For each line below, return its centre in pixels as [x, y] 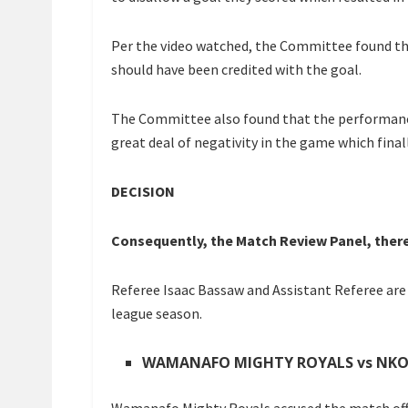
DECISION [143, 192]
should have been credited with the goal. [236, 70]
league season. [157, 314]
